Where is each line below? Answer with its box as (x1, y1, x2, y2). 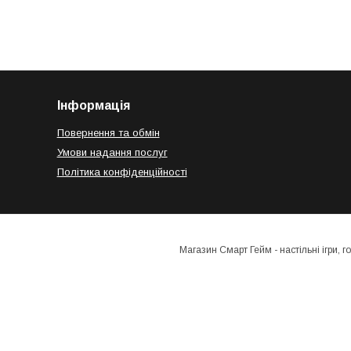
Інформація (56, 98, 130, 112)
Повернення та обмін (56, 126, 160, 139)
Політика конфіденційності (56, 165, 187, 178)
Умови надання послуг (56, 146, 168, 158)
